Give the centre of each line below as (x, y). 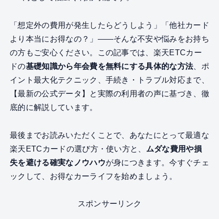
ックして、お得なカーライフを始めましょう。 (94, 176)
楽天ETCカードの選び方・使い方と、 (78, 149)
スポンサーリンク (109, 204)
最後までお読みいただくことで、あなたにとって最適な (109, 135)
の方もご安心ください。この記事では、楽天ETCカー (106, 52)
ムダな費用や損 (174, 149)
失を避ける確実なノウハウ (58, 162)
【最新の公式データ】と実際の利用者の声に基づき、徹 (109, 93)
